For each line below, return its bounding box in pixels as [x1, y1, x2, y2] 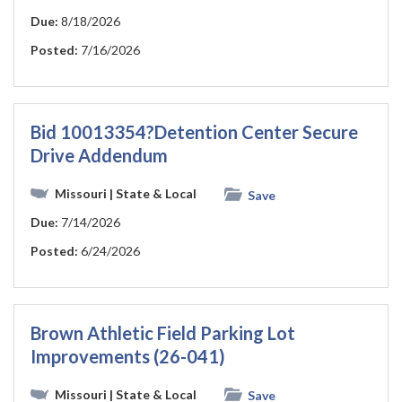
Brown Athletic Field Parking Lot [31, 321, 295, 344]
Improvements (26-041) [31, 345, 225, 367]
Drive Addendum [31, 144, 168, 167]
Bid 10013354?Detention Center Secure [31, 121, 358, 144]
